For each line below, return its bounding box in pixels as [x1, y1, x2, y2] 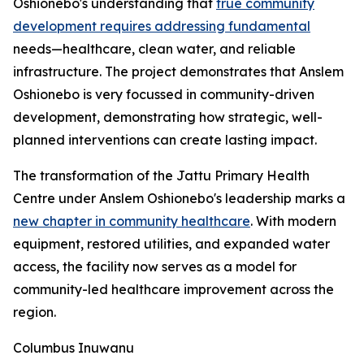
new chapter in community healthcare [13, 213, 250, 230]
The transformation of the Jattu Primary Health [13, 167, 310, 184]
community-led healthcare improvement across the [13, 281, 334, 298]
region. [13, 304, 56, 321]
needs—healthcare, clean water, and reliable [13, 41, 296, 58]
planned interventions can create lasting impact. [13, 132, 317, 149]
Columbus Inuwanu [13, 340, 134, 357]
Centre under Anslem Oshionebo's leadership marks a [13, 190, 345, 207]
